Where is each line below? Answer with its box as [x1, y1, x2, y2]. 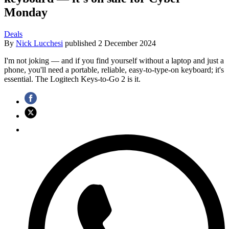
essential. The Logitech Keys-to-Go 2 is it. [4, 74, 141, 83]
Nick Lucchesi [16, 38, 63, 48]
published [65, 38, 98, 48]
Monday [4, 5, 48, 19]
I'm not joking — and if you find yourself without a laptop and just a [4, 56, 224, 65]
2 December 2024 [98, 38, 156, 48]
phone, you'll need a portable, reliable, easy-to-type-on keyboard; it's [4, 65, 224, 74]
